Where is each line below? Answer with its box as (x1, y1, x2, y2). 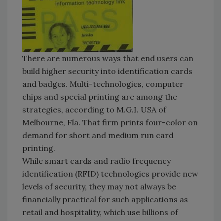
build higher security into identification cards (22, 66, 192, 76)
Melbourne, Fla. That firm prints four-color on (22, 117, 198, 127)
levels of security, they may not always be (22, 181, 176, 191)
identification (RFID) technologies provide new (22, 168, 198, 179)
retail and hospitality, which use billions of (22, 207, 178, 217)
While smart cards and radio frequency (22, 155, 171, 166)
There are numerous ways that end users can (22, 53, 193, 63)
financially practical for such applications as (22, 194, 188, 204)
